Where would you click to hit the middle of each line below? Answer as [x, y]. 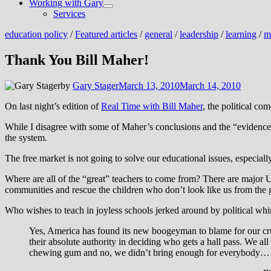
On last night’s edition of [53, 106]
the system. [26, 137]
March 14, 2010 [210, 85]
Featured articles [106, 34]
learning [241, 34]
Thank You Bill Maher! [77, 60]
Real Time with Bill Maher [152, 106]
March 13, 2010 [149, 85]
